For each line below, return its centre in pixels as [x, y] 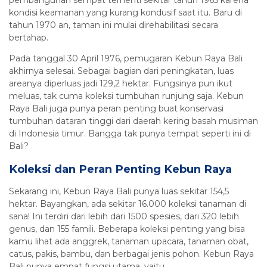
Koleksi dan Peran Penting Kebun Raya [120, 169]
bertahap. [29, 38]
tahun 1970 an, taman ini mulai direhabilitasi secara [114, 25]
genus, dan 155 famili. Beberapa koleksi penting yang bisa [127, 229]
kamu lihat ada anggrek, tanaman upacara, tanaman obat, [129, 242]
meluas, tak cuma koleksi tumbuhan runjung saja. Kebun [126, 96]
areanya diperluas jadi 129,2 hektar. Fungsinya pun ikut [121, 84]
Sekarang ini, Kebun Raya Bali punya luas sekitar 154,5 [119, 192]
